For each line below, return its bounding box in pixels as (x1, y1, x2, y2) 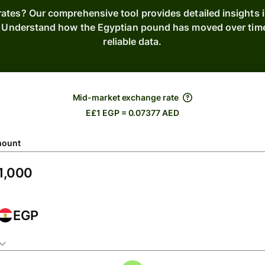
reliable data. (103, 35, 162, 47)
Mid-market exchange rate (72, 92, 179, 102)
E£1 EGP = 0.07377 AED (86, 108, 179, 118)
